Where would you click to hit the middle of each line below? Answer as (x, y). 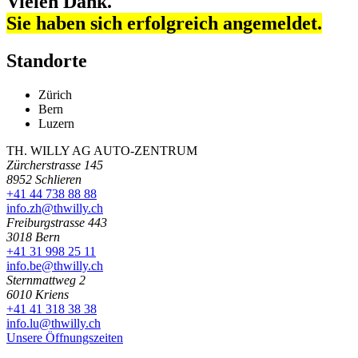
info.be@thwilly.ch (55, 265)
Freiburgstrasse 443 (57, 222)
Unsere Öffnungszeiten (65, 337)
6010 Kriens (38, 294)
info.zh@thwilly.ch (55, 208)
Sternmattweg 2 (46, 280)
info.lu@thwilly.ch (54, 323)
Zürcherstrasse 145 (55, 165)
